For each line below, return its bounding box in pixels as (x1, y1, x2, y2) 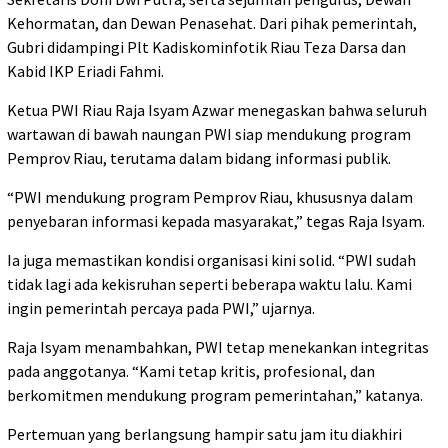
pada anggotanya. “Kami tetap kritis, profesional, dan (7, 360, 375, 381)
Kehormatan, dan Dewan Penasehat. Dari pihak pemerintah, (7, 12, 417, 33)
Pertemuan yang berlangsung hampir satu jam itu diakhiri (7, 423, 402, 444)
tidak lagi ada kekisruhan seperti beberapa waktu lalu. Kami (7, 273, 412, 294)
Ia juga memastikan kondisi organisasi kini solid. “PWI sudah (7, 249, 416, 270)
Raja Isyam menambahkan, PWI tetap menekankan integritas (7, 336, 429, 357)
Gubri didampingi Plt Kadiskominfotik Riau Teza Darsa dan (7, 36, 406, 57)
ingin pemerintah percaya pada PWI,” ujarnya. (7, 297, 315, 318)
